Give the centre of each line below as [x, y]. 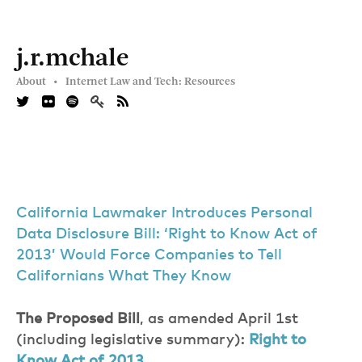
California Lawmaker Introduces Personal [164, 213]
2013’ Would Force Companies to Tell [149, 255]
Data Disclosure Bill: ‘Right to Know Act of [167, 234]
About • [37, 82]
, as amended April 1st [219, 319]
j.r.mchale [73, 59]
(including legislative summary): [133, 340]
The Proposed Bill [78, 319]
